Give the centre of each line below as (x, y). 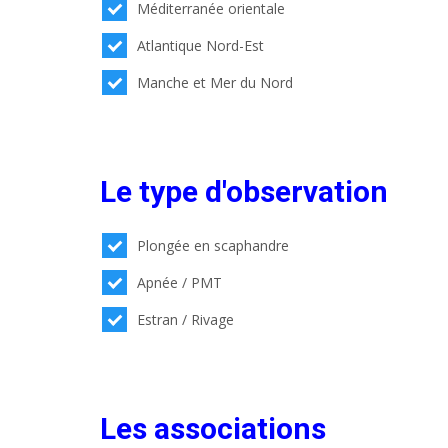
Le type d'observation (244, 191)
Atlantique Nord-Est (201, 45)
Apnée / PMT (180, 282)
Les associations (213, 428)
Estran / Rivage (186, 319)
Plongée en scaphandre (213, 245)
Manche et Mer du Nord (215, 82)
